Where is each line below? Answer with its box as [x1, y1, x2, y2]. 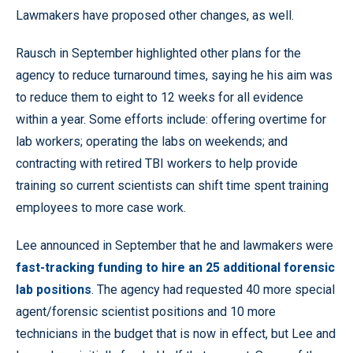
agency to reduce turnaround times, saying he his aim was [16, 67, 333, 83]
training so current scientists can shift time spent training [16, 177, 329, 193]
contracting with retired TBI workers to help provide [16, 155, 298, 171]
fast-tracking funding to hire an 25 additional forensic [16, 259, 335, 275]
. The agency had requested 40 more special [91, 281, 335, 297]
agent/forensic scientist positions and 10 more [16, 303, 276, 319]
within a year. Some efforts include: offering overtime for [16, 111, 326, 127]
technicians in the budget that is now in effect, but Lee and [16, 325, 336, 341]
